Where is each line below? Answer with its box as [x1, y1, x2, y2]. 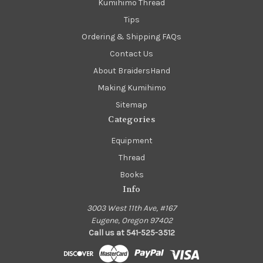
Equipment [110, 136, 153, 146]
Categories [108, 114, 155, 125]
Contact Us [110, 49, 153, 59]
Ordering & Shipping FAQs [82, 32, 181, 42]
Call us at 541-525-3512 [88, 227, 175, 238]
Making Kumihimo [97, 83, 166, 93]
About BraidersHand [93, 66, 170, 76]
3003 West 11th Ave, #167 [86, 203, 177, 213]
